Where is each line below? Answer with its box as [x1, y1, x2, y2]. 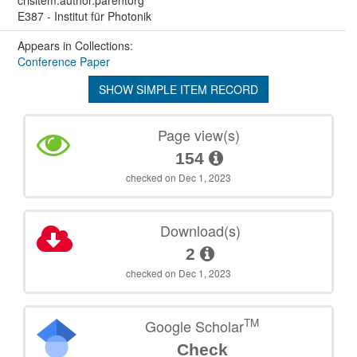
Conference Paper [17, 53, 110, 69]
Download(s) [159, 219, 241, 241]
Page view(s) [158, 124, 241, 145]
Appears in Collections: [17, 37, 133, 53]
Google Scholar [145, 315, 245, 336]
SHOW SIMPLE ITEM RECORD [99, 80, 258, 97]
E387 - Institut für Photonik [17, 7, 151, 24]
